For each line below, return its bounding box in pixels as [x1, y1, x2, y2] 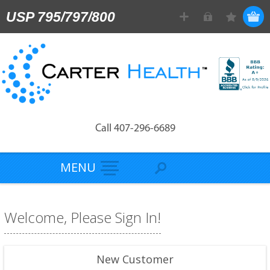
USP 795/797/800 [6, 9, 115, 25]
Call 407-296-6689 [95, 122, 175, 134]
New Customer [96, 251, 174, 266]
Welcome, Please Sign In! [4, 207, 161, 227]
